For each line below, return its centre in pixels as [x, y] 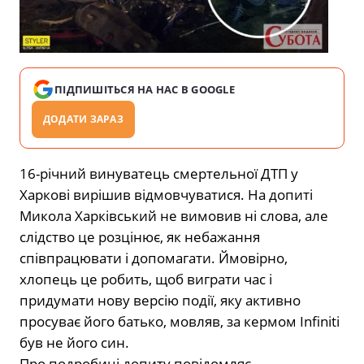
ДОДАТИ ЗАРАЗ [83, 119]
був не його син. [74, 342]
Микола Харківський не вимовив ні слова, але [174, 215]
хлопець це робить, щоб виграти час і [146, 279]
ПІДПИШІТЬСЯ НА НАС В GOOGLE [145, 89]
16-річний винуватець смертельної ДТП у [159, 173]
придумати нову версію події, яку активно [160, 300]
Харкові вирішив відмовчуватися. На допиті [166, 194]
